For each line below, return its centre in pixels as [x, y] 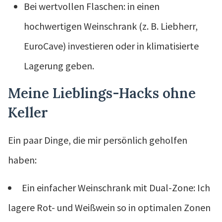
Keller [28, 112]
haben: [22, 160]
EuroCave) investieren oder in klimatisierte [111, 46]
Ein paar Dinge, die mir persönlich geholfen [98, 140]
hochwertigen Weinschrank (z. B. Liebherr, [111, 26]
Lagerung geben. [59, 65]
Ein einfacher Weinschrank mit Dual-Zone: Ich [116, 187]
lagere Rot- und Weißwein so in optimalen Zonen [109, 207]
